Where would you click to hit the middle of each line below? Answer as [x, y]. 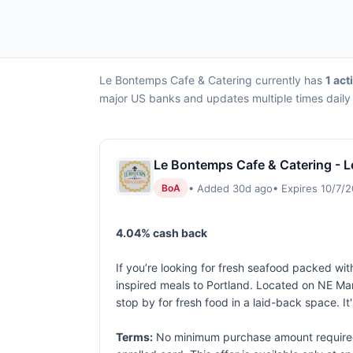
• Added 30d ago [230, 188]
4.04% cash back [162, 233]
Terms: [134, 337]
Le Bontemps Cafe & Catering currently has [212, 80]
